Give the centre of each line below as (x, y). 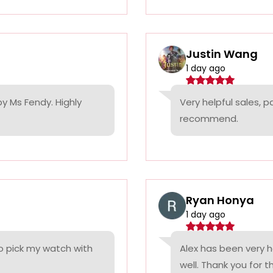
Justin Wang (222, 54)
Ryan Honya (220, 200)
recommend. (209, 119)
